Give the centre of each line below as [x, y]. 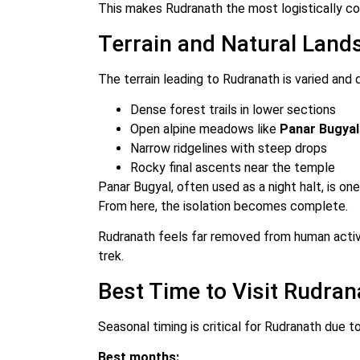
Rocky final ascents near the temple [233, 168]
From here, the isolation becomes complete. [223, 207]
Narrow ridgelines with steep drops [229, 149]
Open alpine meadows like [205, 129]
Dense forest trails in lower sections [233, 110]
